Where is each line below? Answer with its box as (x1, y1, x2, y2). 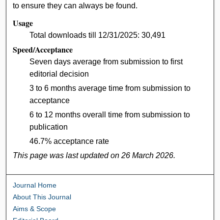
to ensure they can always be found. (13, 1, 138, 10)
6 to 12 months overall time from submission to (29, 110, 191, 119)
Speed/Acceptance (13, 44, 73, 55)
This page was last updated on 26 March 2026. (13, 151, 176, 160)
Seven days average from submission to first (29, 57, 183, 66)
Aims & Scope (13, 205, 56, 213)
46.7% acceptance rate (29, 137, 110, 146)
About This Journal (13, 193, 72, 201)
